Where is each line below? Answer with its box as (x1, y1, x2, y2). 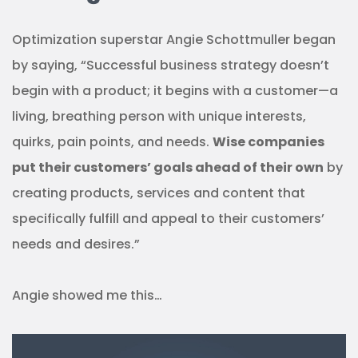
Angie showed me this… (12, 286, 162, 305)
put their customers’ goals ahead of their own (12, 158, 324, 177)
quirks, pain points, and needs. (12, 133, 213, 152)
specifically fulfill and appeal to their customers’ (12, 209, 324, 229)
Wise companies (213, 133, 324, 152)
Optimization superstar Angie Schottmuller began (12, 30, 336, 50)
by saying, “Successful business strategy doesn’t (12, 56, 329, 75)
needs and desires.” (12, 235, 140, 254)
